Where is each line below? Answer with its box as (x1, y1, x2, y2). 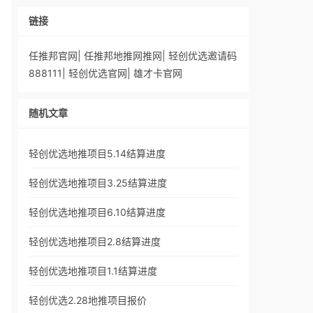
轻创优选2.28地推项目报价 (29, 294, 147, 306)
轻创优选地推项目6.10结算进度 (29, 206, 166, 218)
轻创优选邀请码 (168, 50, 237, 61)
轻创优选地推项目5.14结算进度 (29, 147, 166, 159)
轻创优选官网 (68, 67, 127, 79)
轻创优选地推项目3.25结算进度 (29, 177, 167, 189)
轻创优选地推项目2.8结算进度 (29, 235, 161, 247)
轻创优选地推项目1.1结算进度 (29, 265, 157, 277)
